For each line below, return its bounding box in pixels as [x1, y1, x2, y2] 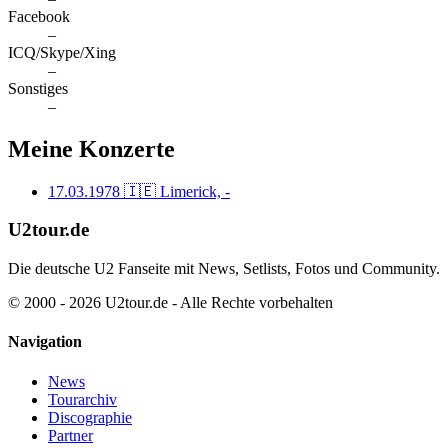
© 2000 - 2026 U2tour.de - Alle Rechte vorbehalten [8, 294, 333, 312]
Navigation [8, 333, 82, 351]
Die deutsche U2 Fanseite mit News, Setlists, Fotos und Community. [8, 260, 440, 278]
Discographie [48, 408, 132, 426]
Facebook [8, 7, 70, 25]
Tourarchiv [48, 390, 117, 408]
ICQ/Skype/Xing [8, 43, 116, 61]
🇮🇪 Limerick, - [124, 182, 230, 200]
